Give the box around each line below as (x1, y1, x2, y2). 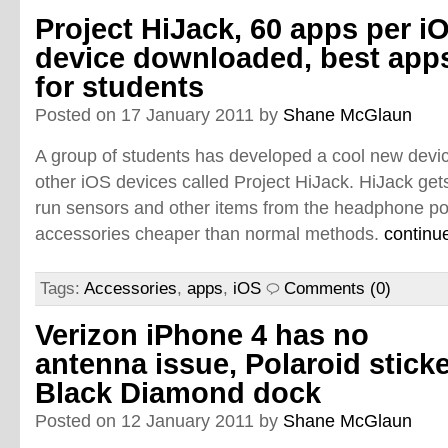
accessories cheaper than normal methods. (35, 223, 384, 244)
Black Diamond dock (35, 377, 321, 409)
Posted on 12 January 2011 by (35, 410, 283, 431)
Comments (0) (284, 279, 391, 298)
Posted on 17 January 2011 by (35, 104, 283, 125)
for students (35, 71, 204, 103)
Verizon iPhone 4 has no (35, 319, 369, 351)
